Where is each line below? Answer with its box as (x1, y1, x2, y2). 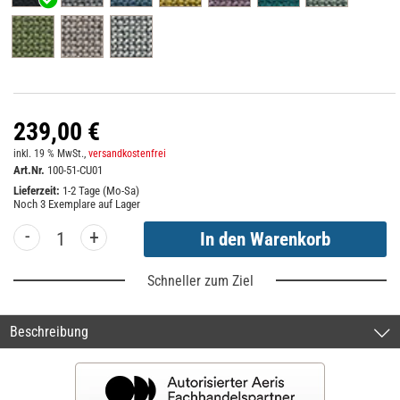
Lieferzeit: (13, 184, 62, 197)
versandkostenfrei (88, 147, 166, 160)
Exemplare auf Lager (46, 197, 140, 211)
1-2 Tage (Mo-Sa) (62, 184, 139, 197)
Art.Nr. (13, 163, 45, 177)
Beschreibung (10, 323, 88, 340)
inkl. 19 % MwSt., (13, 147, 88, 160)
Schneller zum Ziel (146, 272, 254, 289)
